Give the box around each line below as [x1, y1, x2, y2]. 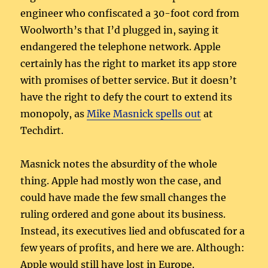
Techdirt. [20, 124, 64, 136]
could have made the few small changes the [20, 191, 227, 203]
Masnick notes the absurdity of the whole [20, 157, 218, 170]
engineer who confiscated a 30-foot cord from [20, 7, 240, 19]
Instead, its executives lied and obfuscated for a [20, 224, 245, 237]
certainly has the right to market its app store [20, 57, 237, 69]
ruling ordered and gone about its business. [20, 208, 226, 220]
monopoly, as [20, 107, 87, 120]
